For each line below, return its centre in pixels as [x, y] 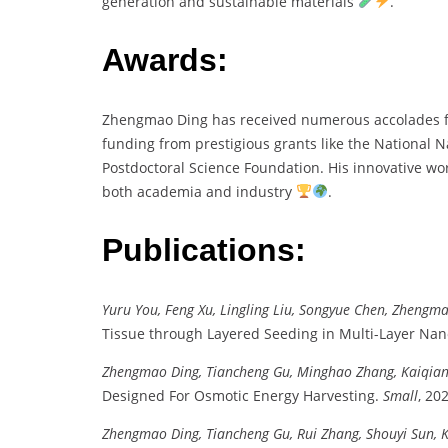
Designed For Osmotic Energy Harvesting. [242, 395]
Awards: [165, 60]
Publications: [204, 250]
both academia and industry [199, 191]
